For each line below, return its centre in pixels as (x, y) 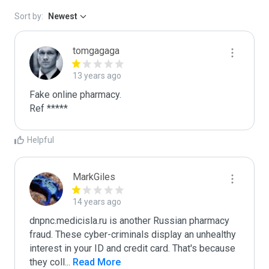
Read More (95, 262)
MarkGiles (94, 177)
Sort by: (29, 16)
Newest (63, 16)
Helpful (41, 140)
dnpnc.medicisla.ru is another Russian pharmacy (129, 221)
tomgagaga (96, 51)
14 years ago (97, 202)
